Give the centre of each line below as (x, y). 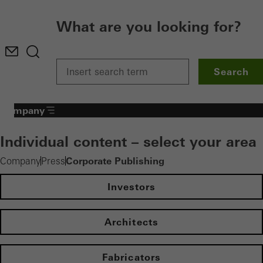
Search (232, 72)
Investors (131, 187)
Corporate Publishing (115, 161)
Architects (131, 222)
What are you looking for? (149, 27)
